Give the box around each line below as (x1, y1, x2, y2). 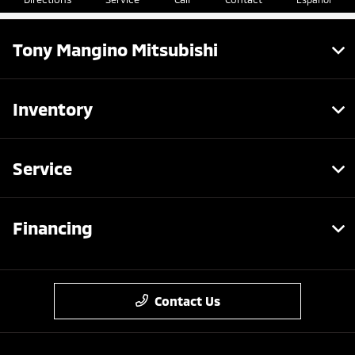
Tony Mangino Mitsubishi (13, 39, 218, 60)
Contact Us (154, 293, 220, 309)
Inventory (13, 98, 93, 120)
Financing (13, 217, 93, 239)
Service (13, 158, 72, 179)
